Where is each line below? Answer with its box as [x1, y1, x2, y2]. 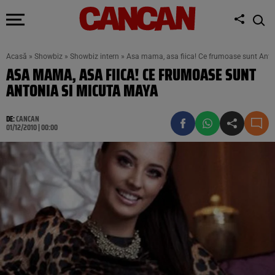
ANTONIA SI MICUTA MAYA [6, 78, 158, 103]
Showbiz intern [70, 52, 119, 61]
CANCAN [16, 112, 39, 125]
